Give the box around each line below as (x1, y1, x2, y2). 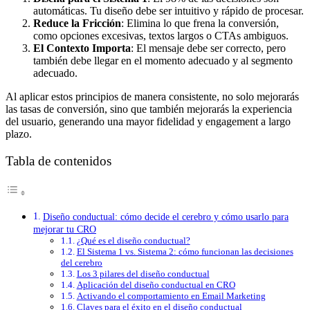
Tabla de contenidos (6, 154, 111, 169)
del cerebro (61, 257, 102, 268)
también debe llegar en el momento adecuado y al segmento (33, 55, 293, 67)
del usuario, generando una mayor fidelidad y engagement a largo (6, 116, 291, 128)
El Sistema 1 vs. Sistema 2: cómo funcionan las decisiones (76, 246, 293, 257)
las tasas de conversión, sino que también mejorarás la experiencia (6, 103, 292, 116)
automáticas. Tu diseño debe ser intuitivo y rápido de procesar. (33, 5, 304, 17)
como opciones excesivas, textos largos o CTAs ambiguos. (33, 30, 289, 42)
